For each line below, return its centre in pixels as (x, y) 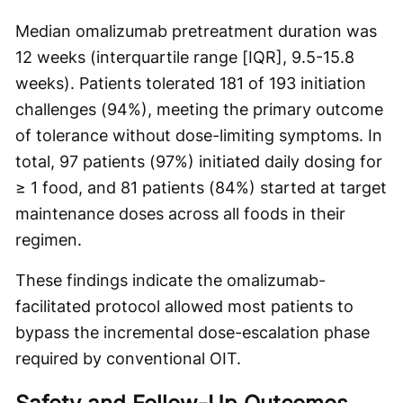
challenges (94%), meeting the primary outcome (199, 110)
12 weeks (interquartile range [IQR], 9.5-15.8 (185, 58)
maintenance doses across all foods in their (180, 214)
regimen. (49, 240)
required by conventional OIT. (128, 359)
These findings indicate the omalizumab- (170, 281)
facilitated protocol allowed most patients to (184, 307)
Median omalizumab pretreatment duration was (196, 31)
